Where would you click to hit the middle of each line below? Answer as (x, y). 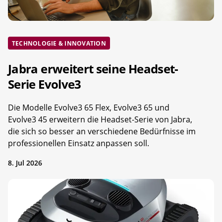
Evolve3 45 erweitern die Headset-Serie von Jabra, (100, 120)
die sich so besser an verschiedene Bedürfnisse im (102, 132)
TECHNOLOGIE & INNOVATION (59, 44)
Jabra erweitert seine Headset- (93, 69)
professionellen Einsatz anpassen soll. (79, 143)
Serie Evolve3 (45, 84)
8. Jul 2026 (25, 163)
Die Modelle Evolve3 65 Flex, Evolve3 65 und (89, 108)
